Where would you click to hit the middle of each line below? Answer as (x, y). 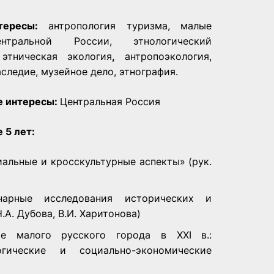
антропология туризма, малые (130, 25)
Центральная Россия (110, 101)
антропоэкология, (164, 56)
